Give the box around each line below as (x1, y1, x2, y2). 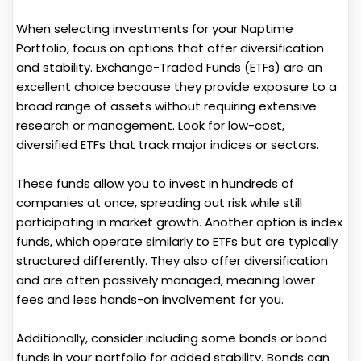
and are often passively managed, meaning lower (16, 272, 315, 289)
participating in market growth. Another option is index (16, 214, 342, 231)
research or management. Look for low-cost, (16, 117, 284, 135)
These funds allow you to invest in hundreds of (16, 175, 294, 193)
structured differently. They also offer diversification (16, 252, 328, 270)
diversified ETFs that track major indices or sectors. (16, 136, 319, 154)
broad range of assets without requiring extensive (16, 98, 317, 115)
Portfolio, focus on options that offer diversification (16, 39, 324, 57)
